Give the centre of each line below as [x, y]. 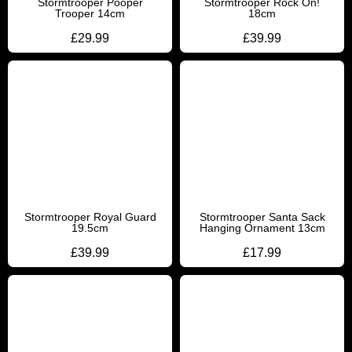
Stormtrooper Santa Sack [262, 217]
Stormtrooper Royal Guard [90, 217]
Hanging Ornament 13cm [262, 228]
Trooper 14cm [90, 13]
